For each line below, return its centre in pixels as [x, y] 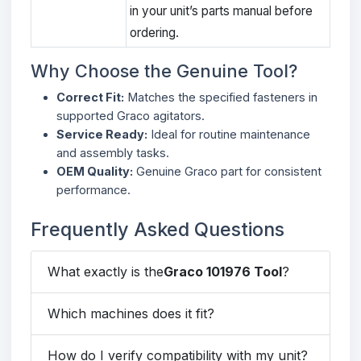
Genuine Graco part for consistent [227, 171]
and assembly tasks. [113, 152]
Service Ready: [102, 134]
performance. [93, 189]
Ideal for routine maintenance [229, 134]
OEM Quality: [95, 171]
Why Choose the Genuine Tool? [164, 71]
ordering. [154, 32]
